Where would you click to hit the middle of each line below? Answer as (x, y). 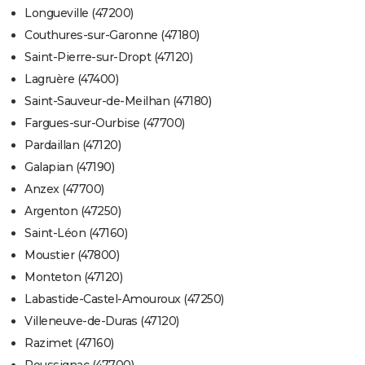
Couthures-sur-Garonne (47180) (112, 35)
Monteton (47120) (73, 277)
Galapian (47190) (69, 167)
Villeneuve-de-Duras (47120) (102, 321)
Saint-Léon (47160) (76, 233)
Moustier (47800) (72, 255)
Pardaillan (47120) (73, 145)
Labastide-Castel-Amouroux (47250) (124, 299)
